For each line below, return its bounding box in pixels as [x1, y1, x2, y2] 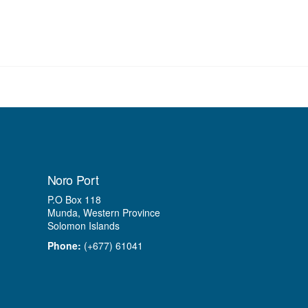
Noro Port [47, 170, 99, 188]
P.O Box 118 [47, 192, 101, 206]
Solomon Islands [47, 219, 120, 232]
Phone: [47, 239, 81, 252]
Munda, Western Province [47, 206, 160, 219]
